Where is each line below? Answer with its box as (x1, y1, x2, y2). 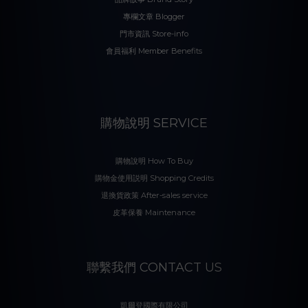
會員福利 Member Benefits (106, 45, 202, 56)
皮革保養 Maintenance (113, 207, 195, 217)
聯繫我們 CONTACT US (86, 259, 222, 275)
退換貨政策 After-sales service (100, 190, 208, 200)
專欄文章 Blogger (123, 11, 185, 21)
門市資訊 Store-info (120, 28, 188, 38)
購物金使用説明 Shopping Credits (94, 173, 214, 183)
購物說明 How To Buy (115, 155, 193, 166)
